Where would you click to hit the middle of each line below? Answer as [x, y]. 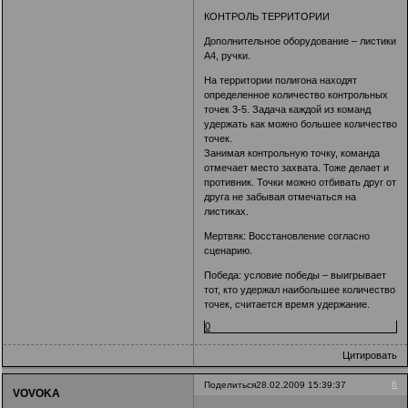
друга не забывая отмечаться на [280, 197]
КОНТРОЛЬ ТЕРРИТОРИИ [267, 17]
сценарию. [229, 251]
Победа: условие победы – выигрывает [296, 275]
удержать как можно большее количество [301, 124]
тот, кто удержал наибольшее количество [300, 290]
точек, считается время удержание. [287, 305]
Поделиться [230, 385]
